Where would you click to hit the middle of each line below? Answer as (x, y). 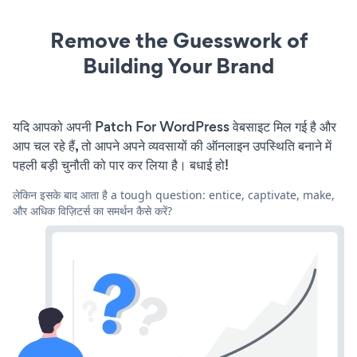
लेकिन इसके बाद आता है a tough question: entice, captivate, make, (174, 194)
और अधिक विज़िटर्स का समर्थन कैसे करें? (92, 210)
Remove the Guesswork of (178, 40)
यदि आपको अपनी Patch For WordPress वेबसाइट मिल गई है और (175, 126)
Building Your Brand (178, 65)
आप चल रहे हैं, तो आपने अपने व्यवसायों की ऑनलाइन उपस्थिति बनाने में (172, 145)
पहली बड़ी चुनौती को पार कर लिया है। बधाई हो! (121, 165)
